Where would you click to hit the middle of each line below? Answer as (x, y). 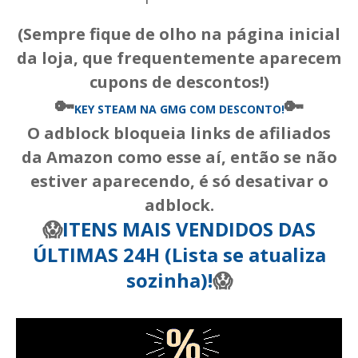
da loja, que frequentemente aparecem (179, 58)
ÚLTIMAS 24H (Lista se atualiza (179, 254)
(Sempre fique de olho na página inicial (179, 34)
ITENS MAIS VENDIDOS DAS (189, 229)
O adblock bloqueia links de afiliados (179, 133)
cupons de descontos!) (179, 82)
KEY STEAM (105, 109)
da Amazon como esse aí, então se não (179, 157)
